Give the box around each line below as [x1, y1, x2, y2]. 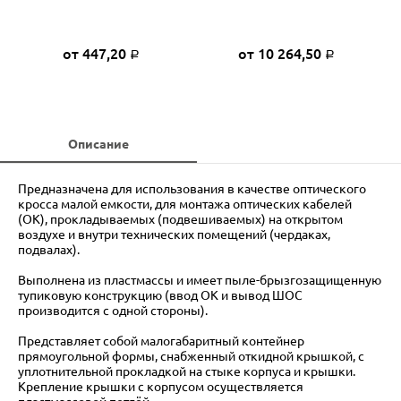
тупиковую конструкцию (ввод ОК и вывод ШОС [18, 287, 303, 303]
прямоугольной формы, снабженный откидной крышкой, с [18, 348, 364, 363]
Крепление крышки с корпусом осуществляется [18, 379, 303, 394]
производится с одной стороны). [18, 303, 208, 318]
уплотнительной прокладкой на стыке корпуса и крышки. [18, 363, 355, 379]
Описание [67, 136, 129, 151]
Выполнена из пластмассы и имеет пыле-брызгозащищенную [18, 272, 381, 287]
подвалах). [18, 242, 80, 257]
